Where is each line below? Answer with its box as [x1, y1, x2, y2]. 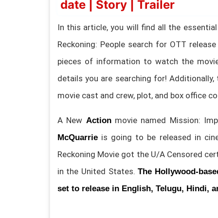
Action [86, 115, 111, 125]
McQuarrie [57, 132, 98, 142]
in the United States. [57, 166, 138, 176]
